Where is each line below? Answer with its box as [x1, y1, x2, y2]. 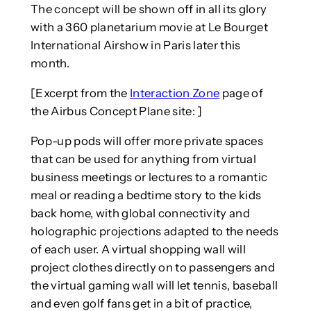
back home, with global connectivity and [30, 205, 250, 220]
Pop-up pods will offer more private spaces [30, 133, 263, 148]
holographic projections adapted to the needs [30, 224, 279, 238]
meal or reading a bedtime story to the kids [30, 187, 262, 202]
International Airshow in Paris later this [30, 38, 241, 53]
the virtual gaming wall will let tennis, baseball [30, 278, 278, 292]
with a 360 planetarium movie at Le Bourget [30, 20, 268, 35]
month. [30, 56, 69, 71]
